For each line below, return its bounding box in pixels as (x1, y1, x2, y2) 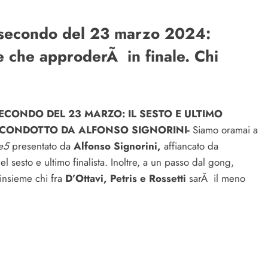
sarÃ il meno (189, 170, 245, 185)
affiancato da (161, 138, 218, 153)
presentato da (9, 138, 74, 153)
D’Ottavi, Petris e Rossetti (62, 170, 189, 185)
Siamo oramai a (190, 122, 258, 137)
